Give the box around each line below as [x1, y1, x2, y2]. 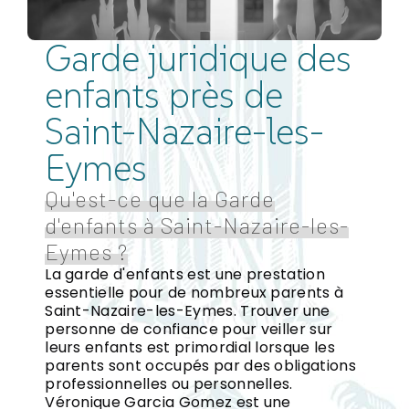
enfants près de [45, 71, 284, 118]
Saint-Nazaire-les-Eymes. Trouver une [45, 299, 330, 321]
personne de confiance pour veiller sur [45, 318, 333, 340]
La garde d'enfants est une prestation [45, 263, 326, 285]
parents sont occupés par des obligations [45, 354, 357, 376]
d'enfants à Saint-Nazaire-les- [45, 211, 350, 238]
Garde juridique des [45, 35, 352, 81]
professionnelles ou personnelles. [45, 372, 293, 394]
